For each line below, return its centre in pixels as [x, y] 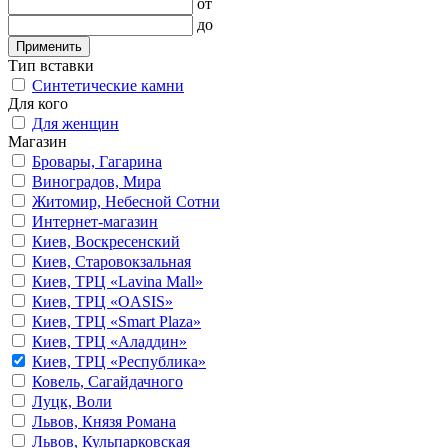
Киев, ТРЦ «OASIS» [102, 301]
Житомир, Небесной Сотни [126, 201]
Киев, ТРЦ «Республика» [119, 361]
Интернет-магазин [95, 221]
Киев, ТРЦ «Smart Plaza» [116, 321]
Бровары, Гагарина [97, 161]
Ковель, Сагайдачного [107, 381]
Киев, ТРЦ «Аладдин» [109, 341]
